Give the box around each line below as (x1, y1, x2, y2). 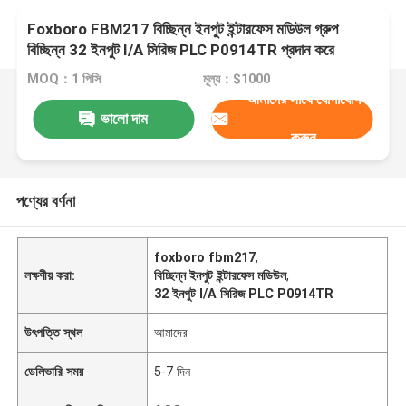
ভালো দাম (101, 109, 149, 128)
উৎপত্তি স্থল (24, 324, 83, 340)
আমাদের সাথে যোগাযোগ (246, 90, 361, 109)
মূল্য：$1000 (202, 72, 270, 87)
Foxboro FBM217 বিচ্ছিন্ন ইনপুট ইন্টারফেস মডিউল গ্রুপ (27, 20, 339, 39)
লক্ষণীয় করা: (24, 267, 76, 283)
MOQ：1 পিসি (27, 72, 101, 87)
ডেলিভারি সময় (24, 363, 84, 379)
